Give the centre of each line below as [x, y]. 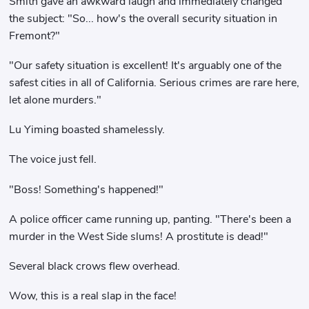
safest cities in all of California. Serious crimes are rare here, [154, 82]
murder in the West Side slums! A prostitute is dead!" [139, 236]
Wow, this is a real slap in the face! [93, 296]
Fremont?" [35, 36]
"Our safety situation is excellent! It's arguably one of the [146, 65]
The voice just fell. [53, 160]
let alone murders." [56, 100]
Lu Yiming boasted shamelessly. [87, 130]
